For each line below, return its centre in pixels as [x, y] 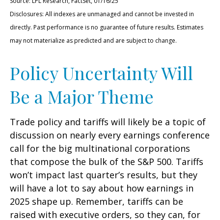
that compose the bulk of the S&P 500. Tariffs [107, 162]
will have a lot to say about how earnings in [102, 188]
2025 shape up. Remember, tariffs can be [96, 202]
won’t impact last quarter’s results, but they [104, 175]
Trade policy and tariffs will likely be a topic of [108, 122]
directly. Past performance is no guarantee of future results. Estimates [107, 27]
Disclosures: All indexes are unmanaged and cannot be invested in [102, 14]
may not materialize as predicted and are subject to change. [93, 41]
